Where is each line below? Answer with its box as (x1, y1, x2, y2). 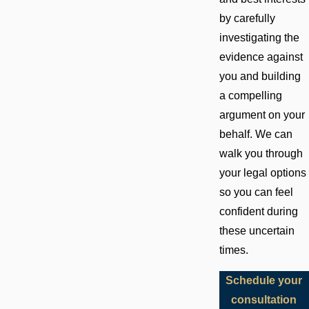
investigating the (219, 32, 299, 44)
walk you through (219, 148, 303, 160)
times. (219, 244, 251, 257)
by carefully (219, 12, 275, 25)
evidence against (219, 51, 303, 63)
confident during (219, 206, 298, 218)
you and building (219, 70, 301, 83)
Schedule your (226, 274, 303, 286)
